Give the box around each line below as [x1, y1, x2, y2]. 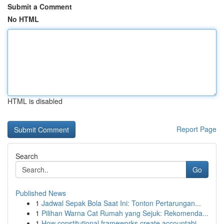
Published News [15, 188, 66, 198]
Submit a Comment [7, 1, 72, 11]
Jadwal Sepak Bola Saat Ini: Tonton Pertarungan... [41, 198, 201, 208]
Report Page [176, 124, 216, 134]
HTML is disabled [7, 96, 62, 106]
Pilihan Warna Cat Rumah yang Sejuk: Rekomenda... [41, 208, 208, 218]
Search [15, 151, 38, 161]
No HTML [7, 14, 39, 24]
